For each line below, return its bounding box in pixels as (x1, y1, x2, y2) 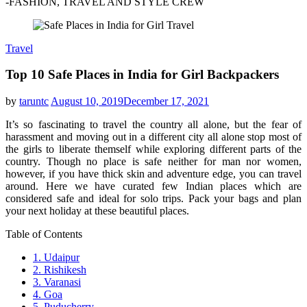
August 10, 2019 (51, 95, 123, 108)
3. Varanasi (33, 276, 81, 288)
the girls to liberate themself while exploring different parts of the (5, 143, 302, 156)
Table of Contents (5, 228, 82, 241)
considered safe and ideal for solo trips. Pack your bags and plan (5, 193, 302, 205)
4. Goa (33, 288, 62, 301)
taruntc (19, 95, 49, 108)
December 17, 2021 (123, 95, 209, 108)
